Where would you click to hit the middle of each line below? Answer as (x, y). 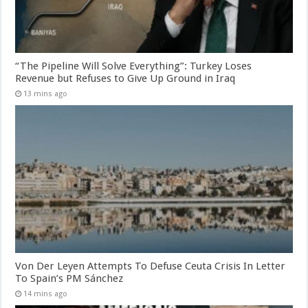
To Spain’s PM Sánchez (69, 279)
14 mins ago (46, 294)
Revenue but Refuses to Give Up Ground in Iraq (125, 79)
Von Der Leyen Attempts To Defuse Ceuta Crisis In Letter (151, 266)
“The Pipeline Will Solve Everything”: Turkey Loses (134, 66)
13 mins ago (46, 94)
